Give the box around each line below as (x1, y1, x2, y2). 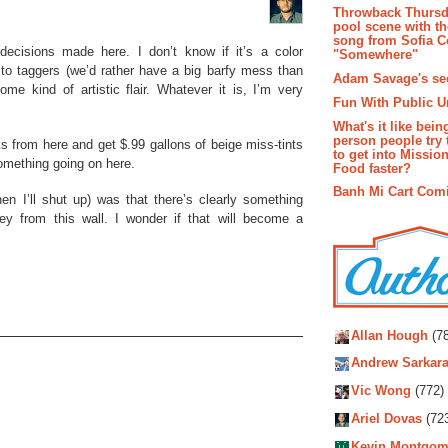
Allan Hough (351, 328, 428, 344)
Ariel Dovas (351, 411, 422, 427)
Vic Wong (351, 383, 411, 399)
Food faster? (333, 160, 411, 176)
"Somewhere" (333, 47, 418, 63)
